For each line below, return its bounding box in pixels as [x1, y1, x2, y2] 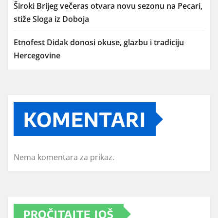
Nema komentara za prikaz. [14, 151, 114, 163]
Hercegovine [14, 50, 60, 61]
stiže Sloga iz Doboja [14, 13, 89, 24]
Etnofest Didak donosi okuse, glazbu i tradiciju [14, 36, 184, 48]
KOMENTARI [23, 107, 146, 131]
